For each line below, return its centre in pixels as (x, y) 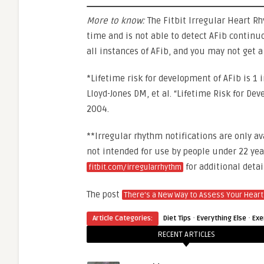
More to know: (117, 21)
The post (104, 194)
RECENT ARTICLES (187, 235)
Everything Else (222, 218)
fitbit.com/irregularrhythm (135, 167)
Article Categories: (123, 218)
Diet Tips (177, 218)
